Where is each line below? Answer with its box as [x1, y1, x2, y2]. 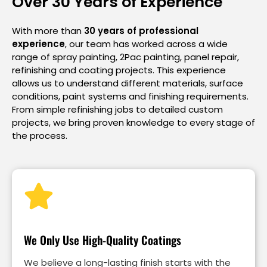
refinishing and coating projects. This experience [12, 63, 226, 76]
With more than [12, 24, 84, 37]
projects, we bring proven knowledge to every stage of [12, 116, 255, 129]
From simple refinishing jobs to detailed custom [12, 103, 223, 116]
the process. [12, 129, 67, 142]
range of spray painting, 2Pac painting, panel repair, [12, 50, 239, 63]
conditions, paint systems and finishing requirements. [12, 89, 249, 103]
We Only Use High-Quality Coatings [24, 231, 181, 248]
